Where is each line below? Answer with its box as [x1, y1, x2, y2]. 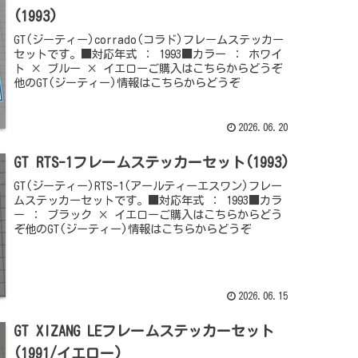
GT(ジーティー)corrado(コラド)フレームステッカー [14, 33, 284, 46]
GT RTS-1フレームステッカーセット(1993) [14, 154, 290, 169]
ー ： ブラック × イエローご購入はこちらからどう [14, 208, 283, 221]
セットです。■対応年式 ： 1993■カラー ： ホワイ [14, 47, 283, 60]
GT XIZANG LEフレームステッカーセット [14, 323, 275, 338]
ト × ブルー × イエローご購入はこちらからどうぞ [14, 62, 283, 74]
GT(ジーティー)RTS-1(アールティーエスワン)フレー [14, 179, 283, 192]
